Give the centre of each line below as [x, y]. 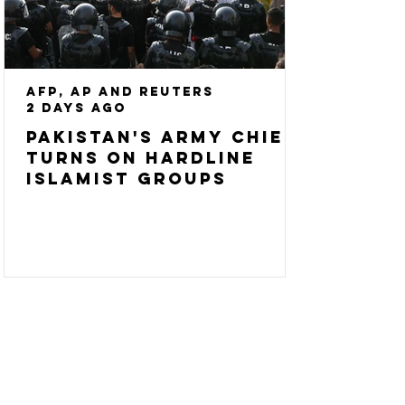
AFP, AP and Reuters [120, 92]
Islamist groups [127, 179]
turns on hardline [141, 158]
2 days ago [76, 108]
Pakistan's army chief [162, 137]
